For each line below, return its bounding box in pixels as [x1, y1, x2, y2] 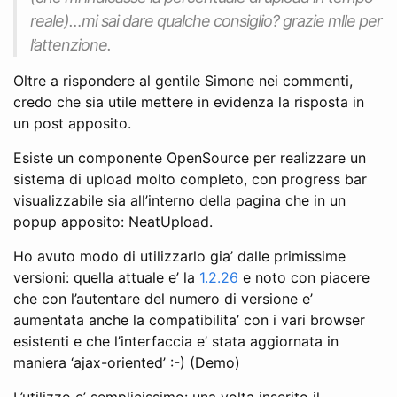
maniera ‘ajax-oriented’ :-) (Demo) [13, 353, 240, 371]
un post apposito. [13, 113, 131, 132]
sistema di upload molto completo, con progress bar [13, 169, 367, 188]
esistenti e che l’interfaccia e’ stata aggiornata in [13, 331, 339, 350]
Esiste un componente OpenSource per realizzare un [13, 148, 366, 167]
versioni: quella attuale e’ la [13, 268, 199, 286]
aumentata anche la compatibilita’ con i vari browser [13, 310, 365, 329]
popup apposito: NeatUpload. [13, 212, 213, 230]
